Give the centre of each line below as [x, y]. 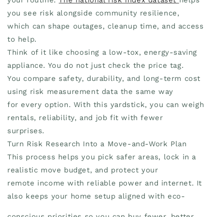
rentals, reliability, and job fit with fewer [85, 117]
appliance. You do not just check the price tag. [96, 65]
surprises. [26, 131]
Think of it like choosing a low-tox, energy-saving [102, 52]
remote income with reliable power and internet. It [105, 183]
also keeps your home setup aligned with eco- [96, 196]
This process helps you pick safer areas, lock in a [102, 157]
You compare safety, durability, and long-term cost [104, 78]
